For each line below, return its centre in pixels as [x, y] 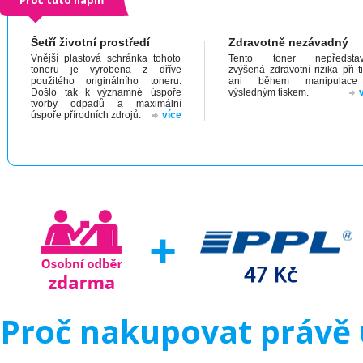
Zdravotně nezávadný [288, 42]
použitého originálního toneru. [106, 81]
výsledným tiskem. [269, 92]
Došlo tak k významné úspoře [106, 92]
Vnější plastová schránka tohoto [106, 58]
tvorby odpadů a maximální [106, 104]
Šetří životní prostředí [91, 42]
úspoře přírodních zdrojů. [86, 115]
